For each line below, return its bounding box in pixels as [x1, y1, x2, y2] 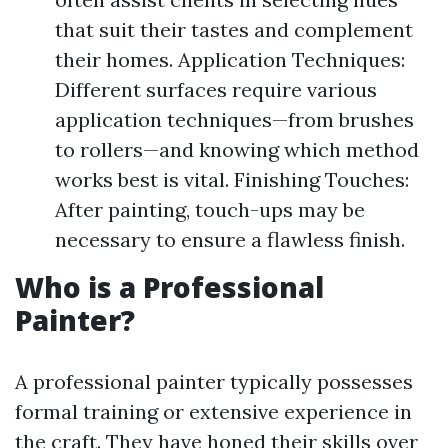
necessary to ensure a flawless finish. [55, 227, 405, 252]
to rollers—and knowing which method [55, 137, 419, 162]
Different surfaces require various [55, 77, 377, 102]
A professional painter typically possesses [15, 369, 413, 394]
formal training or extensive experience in [15, 399, 412, 424]
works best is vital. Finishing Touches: [55, 167, 409, 192]
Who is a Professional [15, 268, 324, 306]
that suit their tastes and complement [55, 17, 413, 42]
